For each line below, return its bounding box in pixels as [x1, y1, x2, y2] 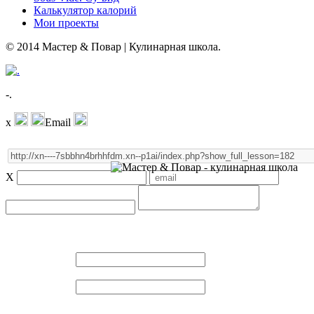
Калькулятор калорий [34, 4, 137, 16]
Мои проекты [34, 16, 99, 29]
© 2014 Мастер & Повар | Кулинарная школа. [6, 40, 221, 53]
